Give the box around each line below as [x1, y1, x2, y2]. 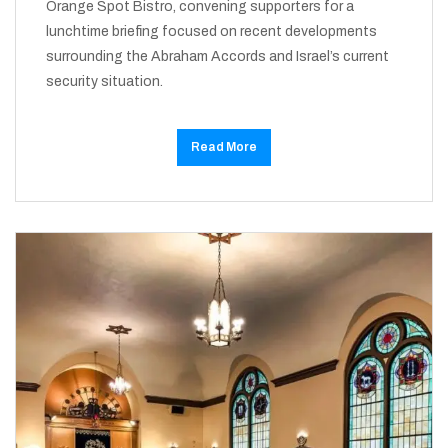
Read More [191, 139, 257, 154]
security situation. [46, 73, 163, 89]
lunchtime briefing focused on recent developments [46, 23, 377, 39]
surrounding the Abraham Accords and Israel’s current [46, 48, 389, 64]
